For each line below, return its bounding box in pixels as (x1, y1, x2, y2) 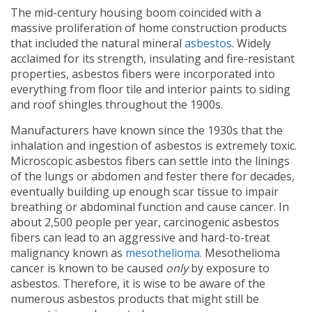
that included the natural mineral (10, 36, 185, 52)
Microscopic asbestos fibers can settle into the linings (10, 153, 290, 169)
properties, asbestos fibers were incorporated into (10, 66, 275, 82)
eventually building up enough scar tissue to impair (10, 184, 279, 200)
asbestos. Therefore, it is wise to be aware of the (10, 276, 265, 292)
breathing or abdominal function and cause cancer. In (10, 199, 289, 215)
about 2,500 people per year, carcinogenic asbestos (10, 214, 279, 231)
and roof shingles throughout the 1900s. (10, 97, 223, 113)
